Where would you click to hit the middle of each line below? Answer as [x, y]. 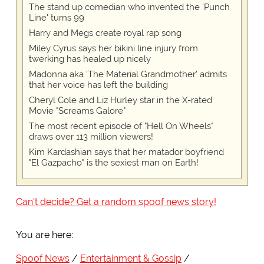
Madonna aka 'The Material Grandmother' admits [128, 75]
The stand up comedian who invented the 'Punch [129, 7]
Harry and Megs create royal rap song [105, 33]
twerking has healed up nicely [90, 59]
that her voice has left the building [98, 85]
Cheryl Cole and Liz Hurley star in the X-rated [120, 100]
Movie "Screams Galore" [77, 111]
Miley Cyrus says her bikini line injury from [113, 49]
